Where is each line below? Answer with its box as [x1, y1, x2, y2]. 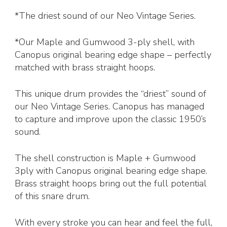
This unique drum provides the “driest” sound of [15, 88, 206, 100]
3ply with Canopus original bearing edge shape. [15, 165, 207, 177]
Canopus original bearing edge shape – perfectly [15, 49, 211, 61]
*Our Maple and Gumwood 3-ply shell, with [15, 36, 195, 49]
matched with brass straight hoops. [15, 61, 155, 74]
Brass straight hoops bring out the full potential [15, 177, 207, 190]
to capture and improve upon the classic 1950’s [15, 113, 206, 126]
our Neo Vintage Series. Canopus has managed [15, 100, 204, 113]
